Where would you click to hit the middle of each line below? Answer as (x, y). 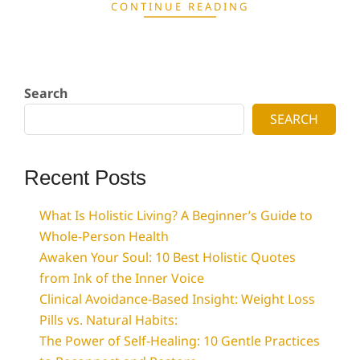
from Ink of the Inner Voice (122, 278)
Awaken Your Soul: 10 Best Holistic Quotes (168, 257)
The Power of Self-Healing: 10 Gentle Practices (180, 341)
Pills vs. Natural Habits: (109, 320)
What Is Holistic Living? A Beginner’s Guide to (176, 215)
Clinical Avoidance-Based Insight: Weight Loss (178, 299)
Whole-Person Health (104, 236)
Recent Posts (85, 178)
